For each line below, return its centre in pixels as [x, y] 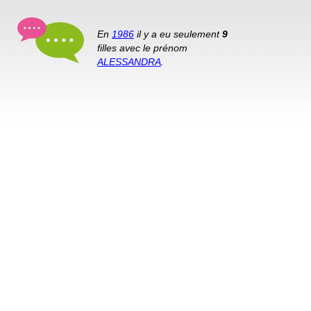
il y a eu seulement [178, 34]
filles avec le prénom [142, 48]
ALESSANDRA [129, 62]
